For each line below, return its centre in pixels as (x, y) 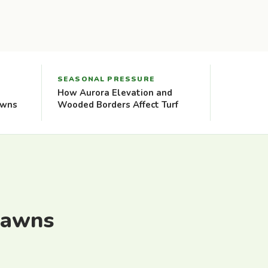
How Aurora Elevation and (115, 92)
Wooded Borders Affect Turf (118, 104)
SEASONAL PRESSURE (106, 79)
